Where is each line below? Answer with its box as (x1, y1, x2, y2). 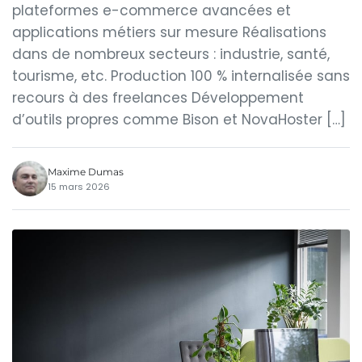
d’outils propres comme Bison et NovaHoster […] (12, 110, 346, 129)
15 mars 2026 (48, 179, 110, 193)
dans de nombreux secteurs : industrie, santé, (12, 44, 330, 64)
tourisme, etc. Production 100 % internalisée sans (12, 66, 350, 86)
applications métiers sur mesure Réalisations (12, 23, 326, 42)
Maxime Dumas (48, 165, 124, 178)
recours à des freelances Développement (12, 88, 304, 107)
